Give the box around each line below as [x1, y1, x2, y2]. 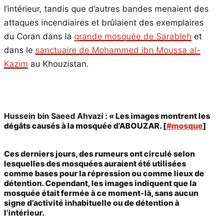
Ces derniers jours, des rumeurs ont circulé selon [4, 149, 195, 159]
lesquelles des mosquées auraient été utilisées [4, 159, 186, 169]
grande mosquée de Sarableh [74, 31, 192, 41]
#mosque [166, 121, 203, 131]
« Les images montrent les [108, 111, 210, 121]
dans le [4, 45, 35, 55]
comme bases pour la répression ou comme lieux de [4, 168, 204, 179]
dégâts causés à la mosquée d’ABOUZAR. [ [4, 121, 166, 131]
